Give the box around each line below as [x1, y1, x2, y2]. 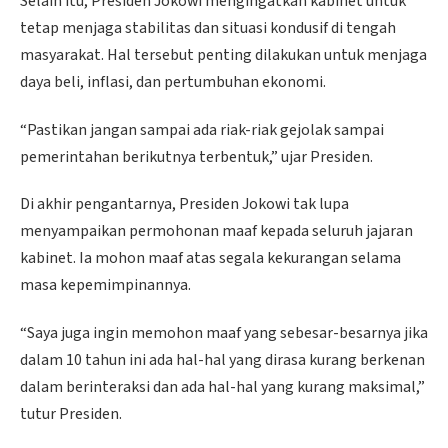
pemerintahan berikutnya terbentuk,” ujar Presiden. [20, 145, 373, 168]
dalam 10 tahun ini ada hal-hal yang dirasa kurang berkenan [20, 349, 425, 372]
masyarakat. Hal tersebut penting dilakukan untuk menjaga [20, 43, 427, 66]
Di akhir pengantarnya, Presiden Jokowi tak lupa [20, 193, 349, 216]
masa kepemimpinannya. [20, 274, 191, 297]
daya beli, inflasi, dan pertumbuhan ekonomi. [20, 70, 326, 93]
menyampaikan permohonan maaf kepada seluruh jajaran [20, 220, 413, 243]
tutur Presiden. [20, 403, 122, 426]
